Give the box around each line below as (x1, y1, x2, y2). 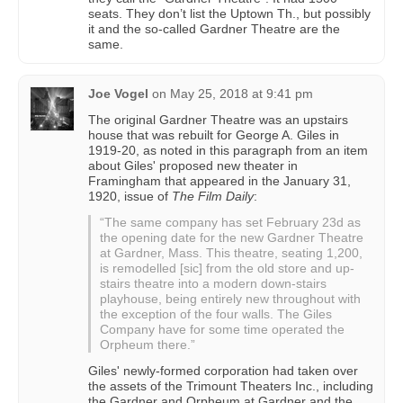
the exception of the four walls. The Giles (100, 307, 332, 322)
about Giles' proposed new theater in (88, 158, 298, 174)
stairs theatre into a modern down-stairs (100, 276, 327, 291)
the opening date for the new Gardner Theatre (100, 230, 363, 246)
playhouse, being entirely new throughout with (100, 291, 361, 307)
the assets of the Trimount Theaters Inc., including (88, 379, 373, 394)
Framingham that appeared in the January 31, (88, 174, 351, 189)
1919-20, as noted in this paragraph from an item (88, 143, 368, 158)
